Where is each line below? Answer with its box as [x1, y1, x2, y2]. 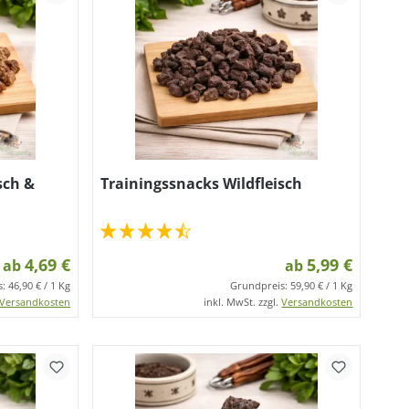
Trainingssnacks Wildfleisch [100, 173, 303, 194]
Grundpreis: [230, 278, 291, 292]
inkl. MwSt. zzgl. [204, 295, 282, 309]
